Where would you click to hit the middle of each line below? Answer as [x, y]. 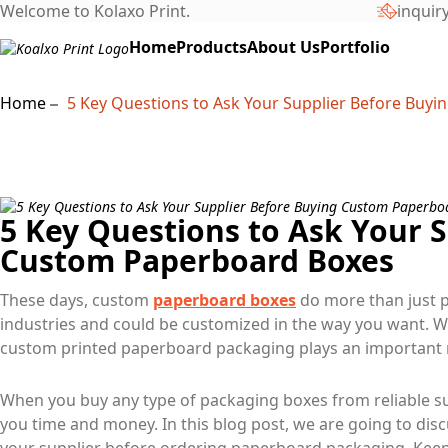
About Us [283, 47]
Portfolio [355, 47]
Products [211, 47]
